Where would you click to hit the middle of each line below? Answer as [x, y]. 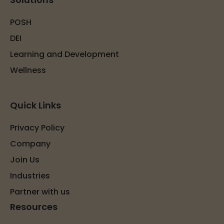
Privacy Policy [37, 127]
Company [30, 143]
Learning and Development [64, 54]
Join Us [25, 159]
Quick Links [35, 105]
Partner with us [40, 191]
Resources [34, 206]
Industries [30, 175]
